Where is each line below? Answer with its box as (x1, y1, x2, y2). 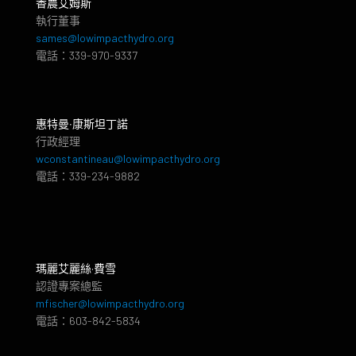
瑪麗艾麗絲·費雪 (36, 261, 116, 275)
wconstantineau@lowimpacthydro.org (36, 151, 220, 165)
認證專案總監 (36, 278, 103, 292)
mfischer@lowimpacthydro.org (36, 296, 184, 310)
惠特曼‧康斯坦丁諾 (36, 116, 128, 130)
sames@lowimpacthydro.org (36, 30, 174, 44)
